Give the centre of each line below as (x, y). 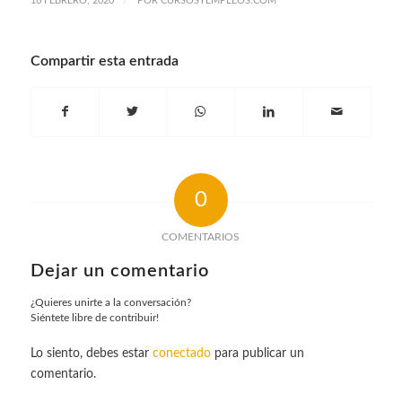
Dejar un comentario (119, 271)
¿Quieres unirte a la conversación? (110, 302)
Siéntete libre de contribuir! (94, 317)
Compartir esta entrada (104, 61)
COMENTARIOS (201, 236)
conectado (181, 353)
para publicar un (257, 353)
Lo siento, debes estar (91, 353)
